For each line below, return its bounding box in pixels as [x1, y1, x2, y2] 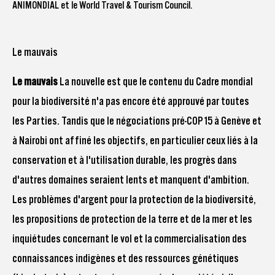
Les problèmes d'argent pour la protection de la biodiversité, [12, 193, 256, 206]
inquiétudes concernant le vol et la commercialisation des [12, 232, 247, 246]
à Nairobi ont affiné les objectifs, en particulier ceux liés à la [12, 134, 258, 147]
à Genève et [212, 114, 261, 128]
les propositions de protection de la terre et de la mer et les [12, 212, 252, 226]
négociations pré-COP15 [114, 114, 212, 128]
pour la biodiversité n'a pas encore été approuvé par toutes [12, 95, 249, 108]
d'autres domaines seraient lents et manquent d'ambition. [12, 173, 249, 187]
